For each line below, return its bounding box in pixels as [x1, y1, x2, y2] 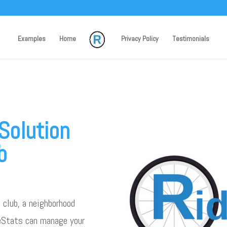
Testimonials [172, 34, 210, 43]
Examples [17, 34, 46, 43]
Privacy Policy [121, 34, 159, 43]
